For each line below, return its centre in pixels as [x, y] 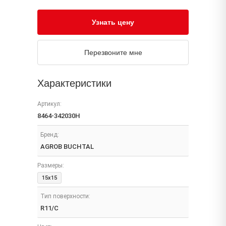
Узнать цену [113, 22]
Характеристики [74, 83]
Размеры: [51, 165]
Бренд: [50, 135]
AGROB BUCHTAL [67, 147]
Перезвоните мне [113, 52]
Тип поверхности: [65, 196]
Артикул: [49, 104]
